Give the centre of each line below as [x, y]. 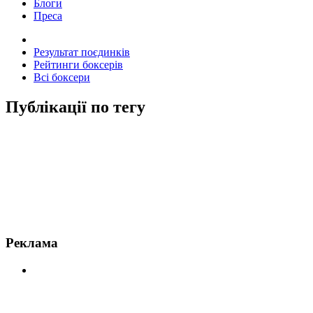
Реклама [32, 243]
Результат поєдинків [82, 52]
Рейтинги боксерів [78, 64]
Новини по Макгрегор [61, 136]
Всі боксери [62, 77]
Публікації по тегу [75, 107]
